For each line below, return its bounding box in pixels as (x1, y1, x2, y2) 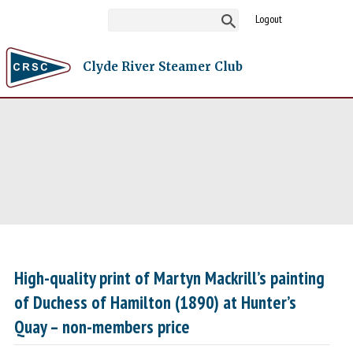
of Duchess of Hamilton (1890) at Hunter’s (14, 291, 297, 314)
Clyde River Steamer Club (83, 58, 243, 74)
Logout (255, 11, 282, 26)
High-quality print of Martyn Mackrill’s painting (14, 266, 325, 290)
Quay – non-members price (14, 315, 191, 339)
